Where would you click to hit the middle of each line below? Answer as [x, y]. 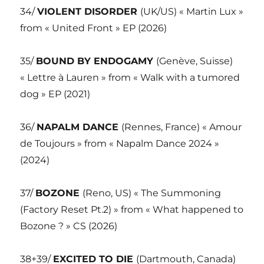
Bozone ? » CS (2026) [69, 226]
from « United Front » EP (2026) [94, 28]
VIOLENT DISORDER [89, 11]
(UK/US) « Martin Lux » [192, 11]
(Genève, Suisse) [195, 61]
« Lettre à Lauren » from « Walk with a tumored [130, 77]
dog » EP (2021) [55, 94]
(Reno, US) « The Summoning [152, 193]
